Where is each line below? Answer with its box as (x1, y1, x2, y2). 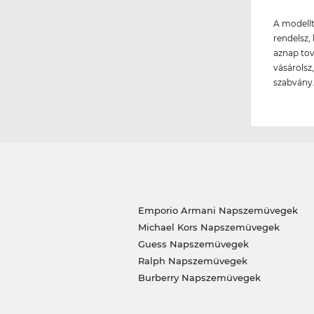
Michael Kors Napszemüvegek (137, 221, 280, 233)
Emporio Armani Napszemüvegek (137, 205, 298, 217)
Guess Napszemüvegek (137, 238, 249, 250)
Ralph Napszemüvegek (137, 255, 247, 267)
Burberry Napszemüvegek (137, 272, 261, 284)
